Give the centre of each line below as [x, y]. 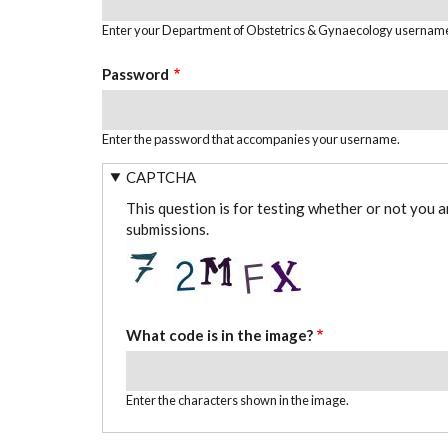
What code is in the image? [219, 335]
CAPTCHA [161, 176]
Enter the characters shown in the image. [237, 400]
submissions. [167, 229]
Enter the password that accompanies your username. [251, 138]
